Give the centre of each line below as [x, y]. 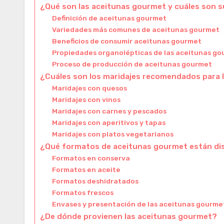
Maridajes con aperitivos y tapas [109, 122]
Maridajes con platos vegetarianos [113, 134]
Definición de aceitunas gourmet [109, 18]
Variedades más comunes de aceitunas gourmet [136, 29]
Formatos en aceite [86, 169]
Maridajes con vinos [86, 99]
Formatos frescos [83, 192]
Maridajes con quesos [90, 88]
